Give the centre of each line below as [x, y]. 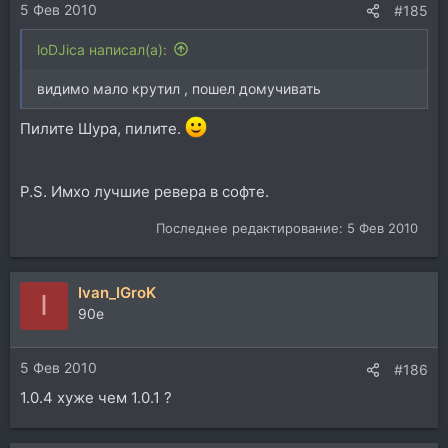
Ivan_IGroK [117, 292]
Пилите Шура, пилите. [102, 128]
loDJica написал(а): [102, 49]
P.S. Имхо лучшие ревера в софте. [144, 191]
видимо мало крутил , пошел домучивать [179, 88]
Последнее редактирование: [251, 227]
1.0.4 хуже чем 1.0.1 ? [96, 397]
